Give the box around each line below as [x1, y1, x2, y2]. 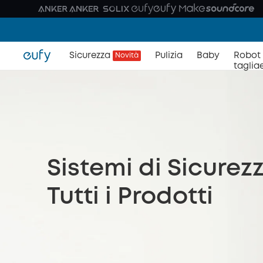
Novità [115, 52, 139, 59]
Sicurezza [69, 52, 110, 60]
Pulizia [155, 52, 183, 60]
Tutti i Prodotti [47, 187, 213, 208]
